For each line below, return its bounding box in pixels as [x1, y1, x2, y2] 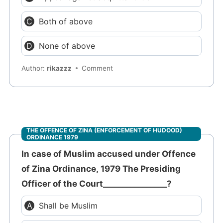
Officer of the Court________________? [21, 179, 172, 189]
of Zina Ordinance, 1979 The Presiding [21, 164, 181, 174]
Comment [82, 64, 113, 73]
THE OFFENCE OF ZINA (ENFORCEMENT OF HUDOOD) [26, 126, 183, 134]
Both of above [39, 16, 93, 26]
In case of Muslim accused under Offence [21, 149, 196, 159]
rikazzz [47, 64, 72, 73]
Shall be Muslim [39, 201, 98, 211]
